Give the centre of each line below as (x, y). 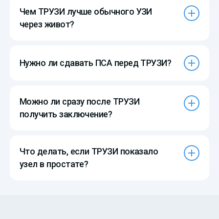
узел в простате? (54, 164)
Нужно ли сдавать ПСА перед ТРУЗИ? (96, 63)
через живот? (47, 24)
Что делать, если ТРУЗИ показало (89, 151)
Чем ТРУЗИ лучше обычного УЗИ (86, 11)
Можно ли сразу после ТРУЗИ (79, 101)
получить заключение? (66, 114)
